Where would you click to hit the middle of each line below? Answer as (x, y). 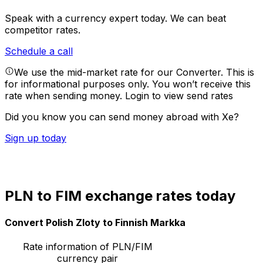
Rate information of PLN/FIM (87, 247)
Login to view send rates (179, 96)
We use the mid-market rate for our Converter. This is (134, 73)
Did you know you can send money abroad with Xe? (122, 117)
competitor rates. (43, 30)
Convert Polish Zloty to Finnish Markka (95, 223)
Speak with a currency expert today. (87, 18)
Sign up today (36, 138)
